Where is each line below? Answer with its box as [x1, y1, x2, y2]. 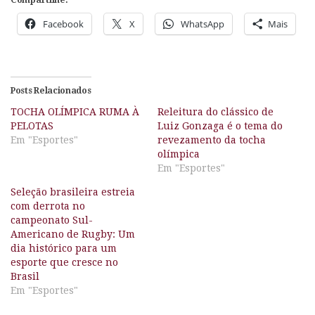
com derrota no [11, 200, 85, 212]
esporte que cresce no [11, 256, 118, 268]
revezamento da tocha [157, 134, 266, 146]
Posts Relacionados [11, 85, 91, 96]
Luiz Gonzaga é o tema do [157, 120, 283, 131]
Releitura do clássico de [157, 105, 274, 117]
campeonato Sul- [11, 214, 93, 226]
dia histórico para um [11, 242, 117, 254]
